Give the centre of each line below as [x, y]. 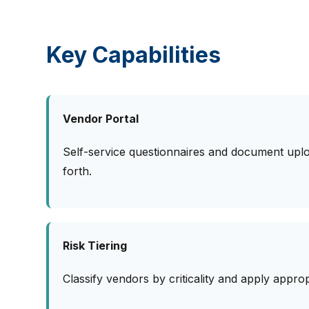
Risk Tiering [95, 245]
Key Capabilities [134, 54]
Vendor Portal [101, 118]
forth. [78, 171]
